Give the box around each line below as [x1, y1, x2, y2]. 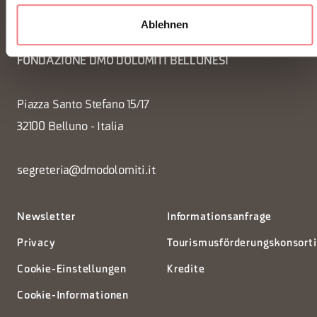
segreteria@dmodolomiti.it [17, 164, 156, 177]
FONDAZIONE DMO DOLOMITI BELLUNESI [17, 54, 229, 67]
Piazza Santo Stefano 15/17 [17, 98, 149, 111]
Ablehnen [141, 18, 188, 31]
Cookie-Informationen [17, 290, 129, 301]
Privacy [17, 238, 56, 249]
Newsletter [17, 212, 76, 223]
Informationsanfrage [167, 212, 272, 223]
